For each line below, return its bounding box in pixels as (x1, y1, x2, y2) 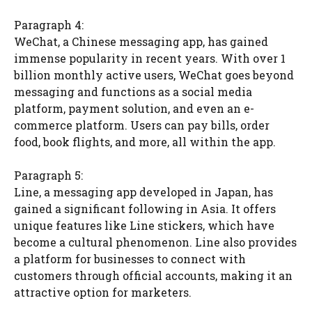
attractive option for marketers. (14, 284, 192, 299)
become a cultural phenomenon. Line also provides (14, 234, 297, 249)
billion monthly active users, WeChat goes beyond (14, 67, 294, 82)
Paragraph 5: (14, 167, 83, 182)
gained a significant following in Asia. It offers (14, 201, 276, 216)
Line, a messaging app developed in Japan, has (14, 184, 273, 199)
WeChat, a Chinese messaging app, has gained (14, 33, 268, 49)
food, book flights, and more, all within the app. (14, 134, 276, 149)
